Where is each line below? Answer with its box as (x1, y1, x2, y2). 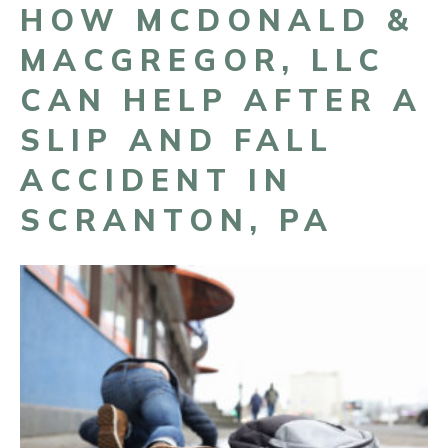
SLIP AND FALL (20, 121, 334, 159)
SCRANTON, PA (20, 201, 334, 239)
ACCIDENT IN (20, 161, 294, 199)
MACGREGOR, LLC (20, 41, 386, 79)
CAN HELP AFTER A (20, 81, 423, 119)
